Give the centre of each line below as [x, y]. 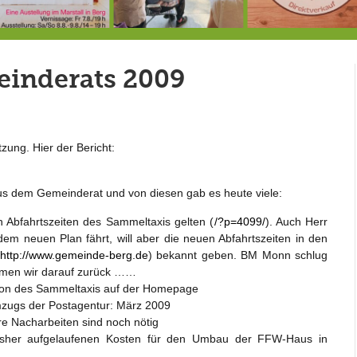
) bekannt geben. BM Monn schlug [238, 255]
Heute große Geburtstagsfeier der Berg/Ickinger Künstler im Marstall [228, 51]
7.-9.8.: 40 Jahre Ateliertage [93, 51]
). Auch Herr [296, 221]
